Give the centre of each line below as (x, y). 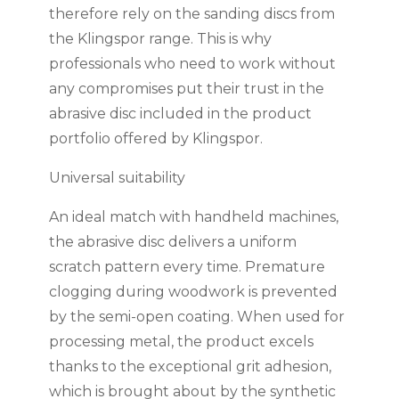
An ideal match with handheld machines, (193, 217)
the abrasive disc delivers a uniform (172, 242)
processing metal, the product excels (181, 342)
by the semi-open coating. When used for (196, 317)
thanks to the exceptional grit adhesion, (190, 367)
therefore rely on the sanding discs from (191, 14)
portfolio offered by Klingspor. (155, 139)
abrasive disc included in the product (180, 114)
